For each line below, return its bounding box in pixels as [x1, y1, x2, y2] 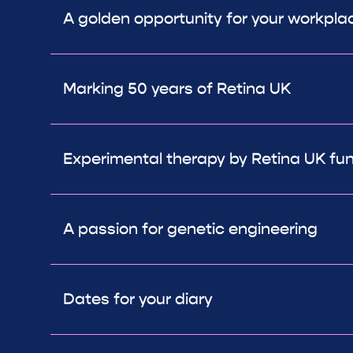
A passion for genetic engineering [63, 219, 318, 240]
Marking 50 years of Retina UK [63, 79, 291, 99]
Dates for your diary [63, 289, 213, 310]
